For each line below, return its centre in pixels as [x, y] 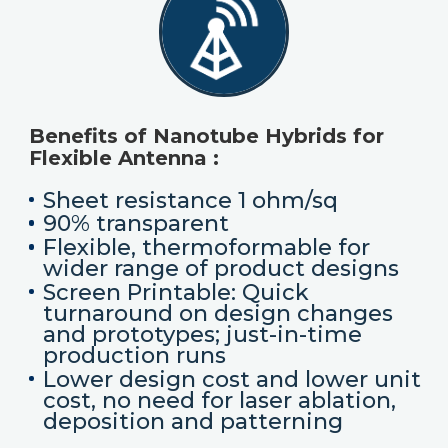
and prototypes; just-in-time [202, 334]
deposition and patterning [192, 421]
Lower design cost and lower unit [231, 379]
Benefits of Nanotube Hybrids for [206, 135]
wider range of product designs [220, 269]
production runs [134, 355]
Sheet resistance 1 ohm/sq [190, 200]
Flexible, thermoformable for [206, 248]
